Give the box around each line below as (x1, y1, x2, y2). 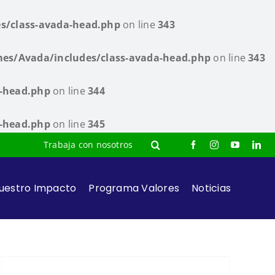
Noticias (192, 180, 231, 195)
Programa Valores (88, 180, 180, 195)
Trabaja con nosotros (44, 139, 133, 150)
